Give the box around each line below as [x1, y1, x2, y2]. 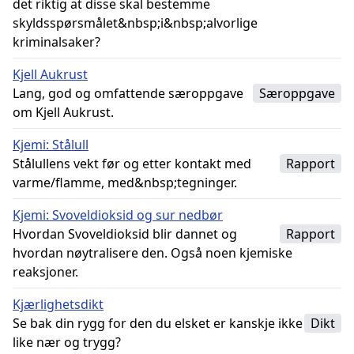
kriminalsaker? [13, 33, 100, 51]
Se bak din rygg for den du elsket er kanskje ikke [13, 314, 303, 332]
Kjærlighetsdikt [13, 296, 104, 313]
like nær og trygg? [13, 333, 121, 351]
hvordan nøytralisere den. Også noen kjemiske [13, 244, 292, 262]
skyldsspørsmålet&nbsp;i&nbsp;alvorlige [13, 14, 258, 32]
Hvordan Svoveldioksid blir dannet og [13, 225, 237, 243]
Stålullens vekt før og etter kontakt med [13, 155, 251, 172]
